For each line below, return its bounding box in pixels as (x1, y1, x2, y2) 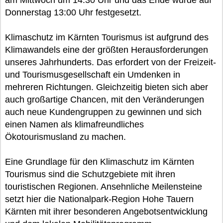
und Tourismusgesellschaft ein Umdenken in (5, 70, 180, 80)
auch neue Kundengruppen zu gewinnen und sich (5, 107, 202, 117)
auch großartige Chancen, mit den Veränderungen (5, 95, 204, 105)
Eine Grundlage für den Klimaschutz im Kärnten (5, 157, 194, 167)
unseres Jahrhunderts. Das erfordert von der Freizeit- (5, 57, 216, 67)
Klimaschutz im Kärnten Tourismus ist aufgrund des (5, 32, 209, 42)
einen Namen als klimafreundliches (5, 119, 144, 129)
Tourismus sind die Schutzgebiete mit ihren (5, 169, 175, 179)
